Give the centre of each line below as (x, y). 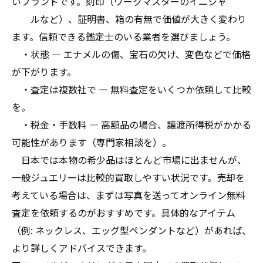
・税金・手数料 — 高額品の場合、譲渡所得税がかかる (131, 124)
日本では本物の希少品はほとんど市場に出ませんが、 (129, 160)
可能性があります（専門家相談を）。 (92, 142)
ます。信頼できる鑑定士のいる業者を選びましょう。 (124, 36)
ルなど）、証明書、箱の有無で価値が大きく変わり (129, 19)
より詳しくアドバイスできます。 (82, 248)
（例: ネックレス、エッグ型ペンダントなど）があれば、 (131, 230)
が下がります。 (44, 72)
